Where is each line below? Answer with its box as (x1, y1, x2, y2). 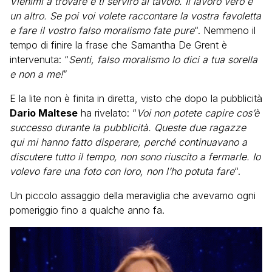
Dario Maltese (10, 107, 78, 119)
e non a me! (10, 68, 63, 80)
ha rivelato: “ (78, 107, 137, 119)
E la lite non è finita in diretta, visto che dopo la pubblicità (10, 92, 262, 104)
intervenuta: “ (10, 53, 69, 66)
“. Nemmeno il (194, 24, 256, 36)
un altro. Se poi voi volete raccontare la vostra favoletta (10, 10, 261, 22)
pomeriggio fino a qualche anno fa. (10, 204, 165, 216)
